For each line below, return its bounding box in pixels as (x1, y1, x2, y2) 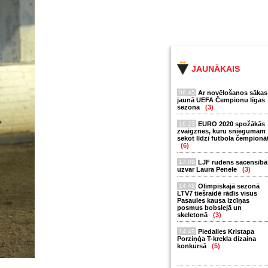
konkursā (177, 242, 208, 249)
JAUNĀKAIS (191, 64, 240, 74)
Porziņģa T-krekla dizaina (177, 235, 256, 242)
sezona (177, 103, 202, 111)
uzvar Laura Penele (177, 166, 239, 173)
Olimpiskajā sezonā (198, 182, 260, 190)
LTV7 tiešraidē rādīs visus (177, 190, 257, 197)
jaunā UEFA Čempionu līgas (177, 96, 265, 103)
